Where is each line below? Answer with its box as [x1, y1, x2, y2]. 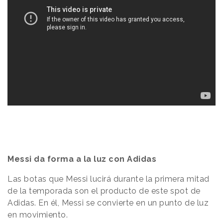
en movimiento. [7, 210, 68, 220]
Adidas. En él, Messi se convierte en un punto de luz [7, 198, 209, 208]
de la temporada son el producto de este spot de [7, 186, 201, 196]
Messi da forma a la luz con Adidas [7, 154, 156, 164]
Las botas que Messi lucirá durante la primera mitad [7, 174, 210, 184]
